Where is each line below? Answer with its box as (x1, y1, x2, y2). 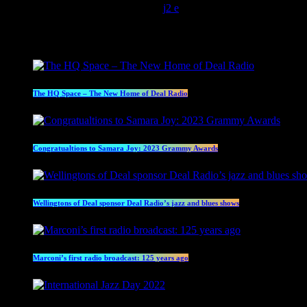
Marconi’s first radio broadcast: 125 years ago (33, 254, 188, 262)
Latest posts (33, 34, 72, 43)
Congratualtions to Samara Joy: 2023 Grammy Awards (33, 144, 218, 153)
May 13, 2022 (70, 2, 131, 14)
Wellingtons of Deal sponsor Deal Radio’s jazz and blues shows (33, 199, 239, 208)
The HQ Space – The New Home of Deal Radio (33, 89, 188, 98)
